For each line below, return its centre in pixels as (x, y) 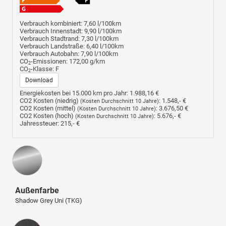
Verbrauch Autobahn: (49, 53)
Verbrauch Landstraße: (52, 46)
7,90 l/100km (99, 53)
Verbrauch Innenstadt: (51, 31)
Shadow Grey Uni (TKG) (49, 201)
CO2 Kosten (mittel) (48, 108)
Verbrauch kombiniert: (51, 23)
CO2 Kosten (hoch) (47, 116)
